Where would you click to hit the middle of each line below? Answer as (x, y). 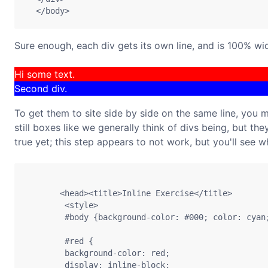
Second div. (41, 89)
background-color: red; (98, 253)
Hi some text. (45, 74)
